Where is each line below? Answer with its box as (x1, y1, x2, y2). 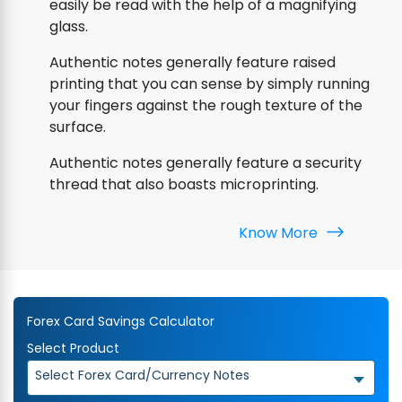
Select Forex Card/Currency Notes (35, 366, 249, 385)
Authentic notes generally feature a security (49, 153, 362, 174)
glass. (49, 16, 88, 38)
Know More (239, 223, 321, 244)
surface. (49, 117, 106, 138)
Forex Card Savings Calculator (27, 312, 214, 331)
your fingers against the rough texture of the (49, 95, 363, 117)
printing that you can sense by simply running (49, 74, 370, 95)
